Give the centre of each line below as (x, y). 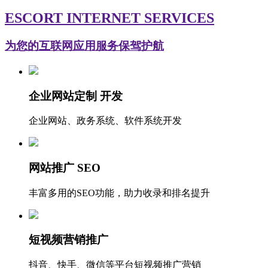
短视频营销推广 (68, 240)
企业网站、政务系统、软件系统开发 (105, 121)
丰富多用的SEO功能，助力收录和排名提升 (119, 193)
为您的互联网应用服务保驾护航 (84, 46)
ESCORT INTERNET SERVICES (109, 18)
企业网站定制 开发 (76, 96)
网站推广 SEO (65, 168)
